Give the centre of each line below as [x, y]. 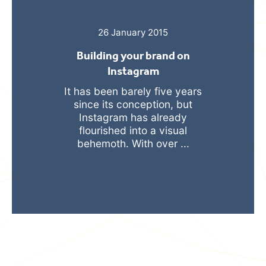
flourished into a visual [133, 130]
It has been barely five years [133, 91]
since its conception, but [133, 104]
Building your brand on [133, 55]
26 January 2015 [133, 32]
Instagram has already [133, 117]
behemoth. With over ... [133, 143]
